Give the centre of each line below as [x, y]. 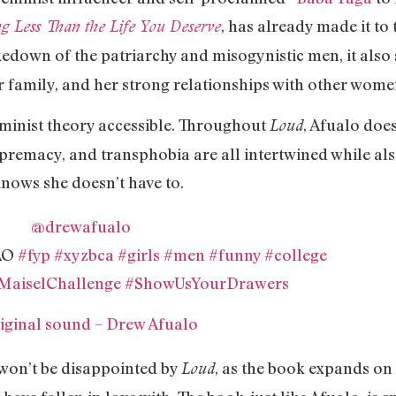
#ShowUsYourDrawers [206, 283]
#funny [234, 255]
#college [295, 255]
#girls [138, 255]
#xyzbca [84, 255]
